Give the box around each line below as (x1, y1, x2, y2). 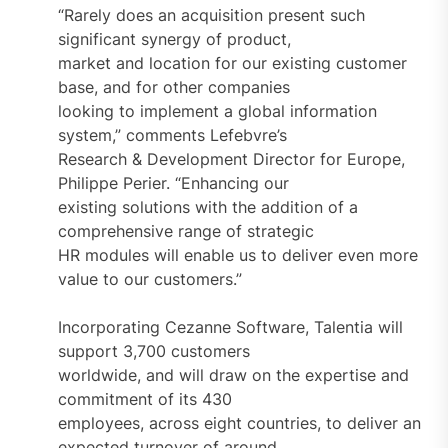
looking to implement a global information (57, 100, 377, 121)
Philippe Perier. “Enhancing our (57, 172, 289, 193)
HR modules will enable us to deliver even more (57, 244, 418, 265)
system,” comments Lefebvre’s (57, 124, 287, 145)
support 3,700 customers (57, 340, 250, 361)
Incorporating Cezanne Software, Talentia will (57, 316, 403, 337)
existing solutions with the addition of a (57, 196, 358, 217)
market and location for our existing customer (57, 52, 407, 73)
